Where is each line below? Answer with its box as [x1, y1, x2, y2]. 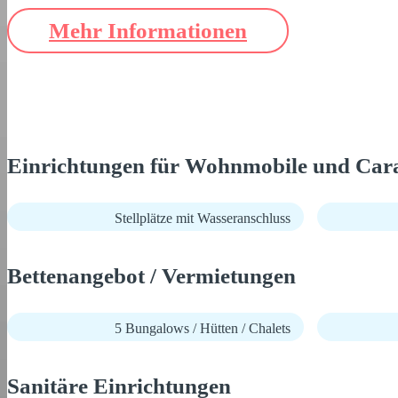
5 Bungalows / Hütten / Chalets [115, 321, 291, 336]
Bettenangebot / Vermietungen [7, 264, 296, 288]
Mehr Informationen [49, 19, 247, 43]
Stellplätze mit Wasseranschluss [115, 211, 291, 226]
